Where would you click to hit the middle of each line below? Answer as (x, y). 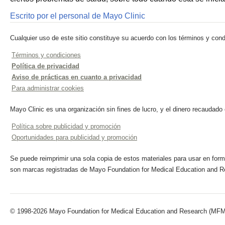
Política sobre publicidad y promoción (66, 126)
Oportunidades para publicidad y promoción (74, 137)
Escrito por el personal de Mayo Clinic (78, 16)
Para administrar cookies (48, 88)
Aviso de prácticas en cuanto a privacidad (77, 77)
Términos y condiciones (46, 55)
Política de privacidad (45, 66)
